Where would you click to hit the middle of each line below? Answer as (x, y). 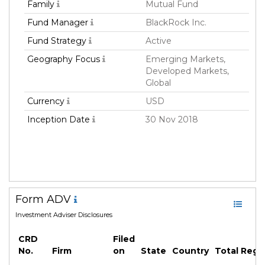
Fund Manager (59, 23)
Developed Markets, (187, 71)
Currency (47, 101)
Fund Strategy (58, 41)
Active (159, 41)
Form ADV (45, 200)
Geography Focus (65, 59)
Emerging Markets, (185, 59)
